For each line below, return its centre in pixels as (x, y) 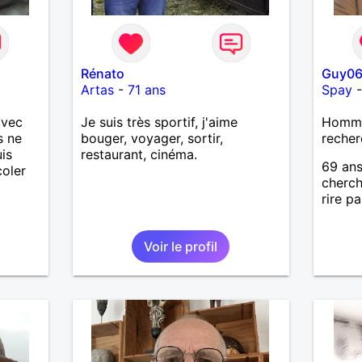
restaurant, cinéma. (139, 154)
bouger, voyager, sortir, (152, 138)
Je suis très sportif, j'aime (159, 122)
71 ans (146, 89)
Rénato (102, 73)
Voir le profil (181, 246)
